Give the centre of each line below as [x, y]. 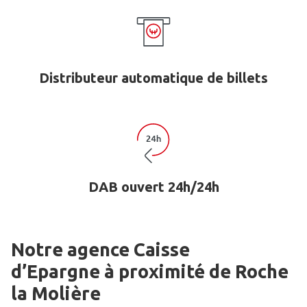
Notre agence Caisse [100, 250]
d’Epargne [56, 272]
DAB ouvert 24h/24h [153, 187]
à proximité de [168, 272]
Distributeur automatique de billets [153, 78]
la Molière [56, 294]
